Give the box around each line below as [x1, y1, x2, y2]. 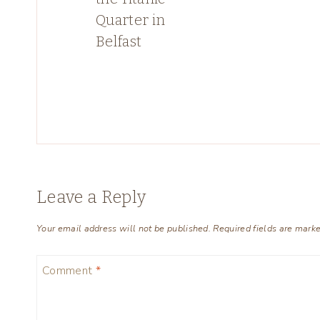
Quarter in [96, 11, 166, 29]
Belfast [96, 33, 142, 51]
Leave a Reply [36, 187, 146, 208]
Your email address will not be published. [36, 221, 211, 235]
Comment [42, 262, 96, 279]
